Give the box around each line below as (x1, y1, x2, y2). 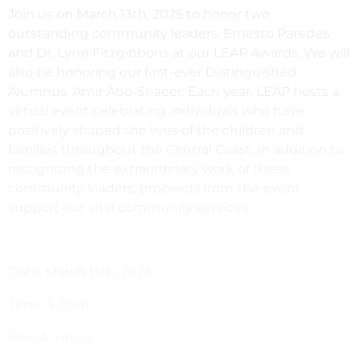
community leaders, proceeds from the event (8, 180, 301, 197)
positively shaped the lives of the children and (8, 122, 304, 139)
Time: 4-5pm (8, 297, 89, 313)
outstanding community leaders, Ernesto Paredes (8, 26, 330, 42)
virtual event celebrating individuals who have (8, 103, 305, 119)
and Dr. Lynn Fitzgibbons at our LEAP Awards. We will (8, 45, 350, 61)
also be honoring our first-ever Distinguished (8, 64, 297, 81)
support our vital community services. (8, 200, 251, 216)
